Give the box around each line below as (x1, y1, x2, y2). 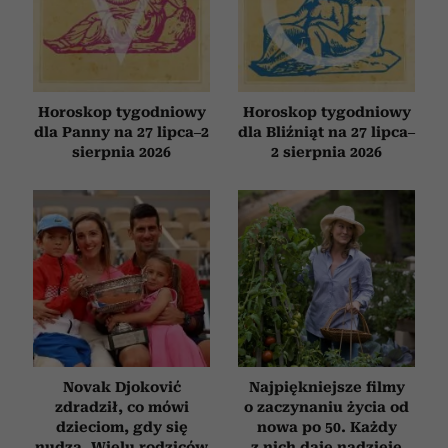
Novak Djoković (62, 378, 181, 395)
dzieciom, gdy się (55, 418, 188, 435)
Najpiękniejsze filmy (248, 378, 405, 395)
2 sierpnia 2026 (271, 143, 382, 160)
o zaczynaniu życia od (244, 398, 409, 415)
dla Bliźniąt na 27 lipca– (238, 123, 415, 140)
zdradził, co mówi (54, 398, 189, 415)
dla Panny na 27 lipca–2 (34, 123, 209, 140)
